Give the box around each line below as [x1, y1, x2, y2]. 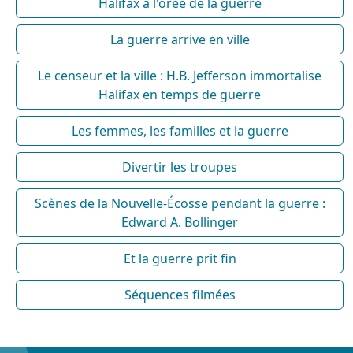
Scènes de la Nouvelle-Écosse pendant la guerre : [34, 194, 325, 212]
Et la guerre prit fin [123, 249, 236, 267]
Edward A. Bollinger [121, 213, 238, 231]
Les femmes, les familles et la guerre [71, 121, 288, 139]
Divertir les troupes [122, 158, 237, 176]
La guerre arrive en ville [110, 30, 250, 48]
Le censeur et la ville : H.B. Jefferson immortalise [38, 66, 321, 84]
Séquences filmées [124, 285, 236, 303]
